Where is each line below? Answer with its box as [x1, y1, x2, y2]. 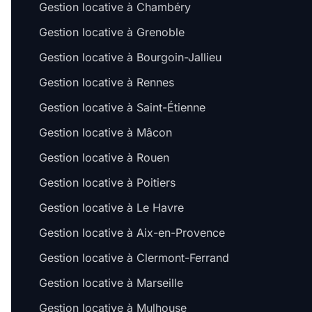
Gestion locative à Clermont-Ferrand [39, 251, 229, 265]
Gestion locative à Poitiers [39, 175, 175, 190]
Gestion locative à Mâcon [39, 125, 172, 140]
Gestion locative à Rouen [39, 150, 169, 165]
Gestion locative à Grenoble [39, 25, 185, 40]
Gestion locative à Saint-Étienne [39, 100, 205, 115]
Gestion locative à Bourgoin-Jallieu [39, 50, 221, 65]
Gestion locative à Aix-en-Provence [39, 226, 225, 240]
